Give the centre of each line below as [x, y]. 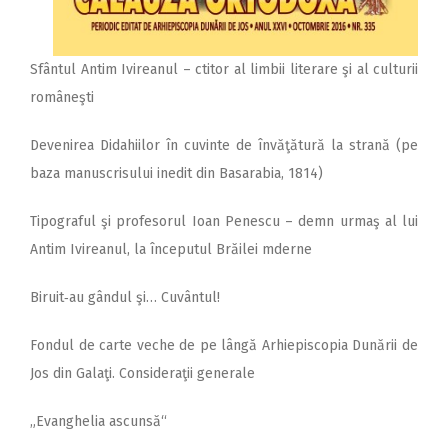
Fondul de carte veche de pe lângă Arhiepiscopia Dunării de [224, 346]
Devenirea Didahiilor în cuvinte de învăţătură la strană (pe [224, 146]
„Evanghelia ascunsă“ [98, 422]
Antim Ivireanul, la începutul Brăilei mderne [171, 250]
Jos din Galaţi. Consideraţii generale [142, 374]
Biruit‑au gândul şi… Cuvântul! [125, 298]
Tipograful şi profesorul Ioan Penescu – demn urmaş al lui [224, 222]
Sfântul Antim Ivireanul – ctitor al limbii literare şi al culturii [224, 70]
